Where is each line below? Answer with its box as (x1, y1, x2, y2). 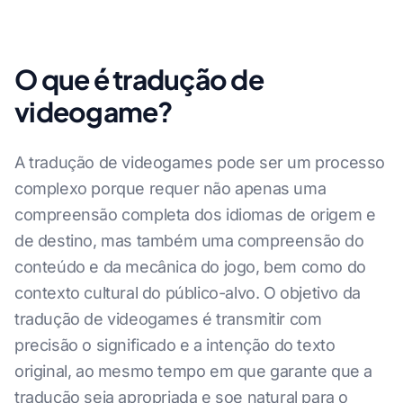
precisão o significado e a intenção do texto (14, 336, 336, 355)
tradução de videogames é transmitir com (14, 309, 322, 329)
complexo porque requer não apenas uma (14, 179, 327, 199)
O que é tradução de (14, 62, 264, 97)
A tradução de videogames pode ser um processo (14, 153, 386, 173)
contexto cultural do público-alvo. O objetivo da (14, 283, 361, 303)
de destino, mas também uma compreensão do (14, 231, 364, 251)
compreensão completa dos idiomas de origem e (14, 205, 376, 225)
